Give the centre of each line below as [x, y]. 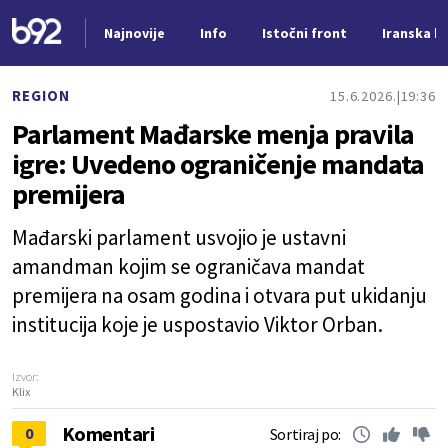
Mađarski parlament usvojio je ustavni [179, 237]
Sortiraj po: [305, 434]
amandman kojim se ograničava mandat [188, 266]
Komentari [108, 433]
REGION [41, 95]
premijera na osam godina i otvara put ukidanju [219, 295]
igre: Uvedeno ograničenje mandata [218, 164]
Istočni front [304, 33]
